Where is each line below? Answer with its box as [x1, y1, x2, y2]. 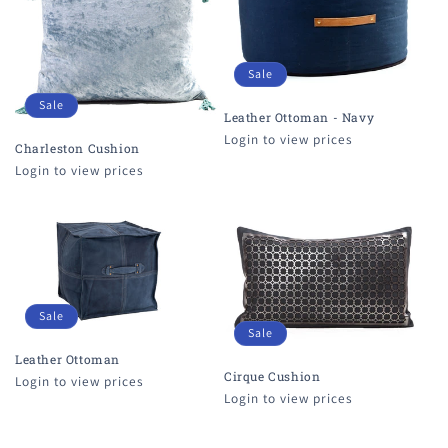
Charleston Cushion [15, 140, 140, 157]
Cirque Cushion [224, 368, 321, 384]
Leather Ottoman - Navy [224, 108, 375, 125]
